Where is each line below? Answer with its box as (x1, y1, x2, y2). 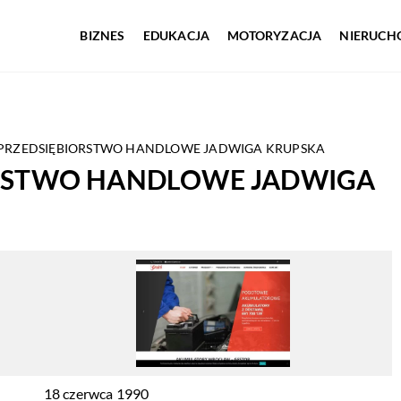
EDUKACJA (142, 28, 210, 43)
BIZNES (80, 28, 125, 43)
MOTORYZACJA (227, 28, 322, 43)
